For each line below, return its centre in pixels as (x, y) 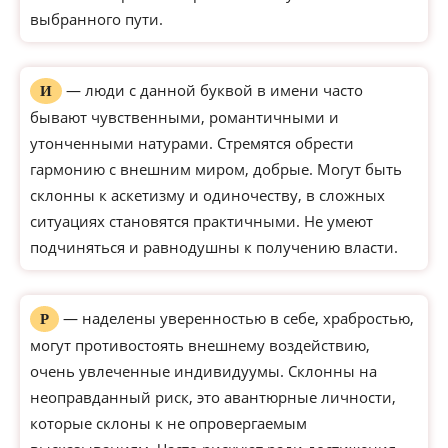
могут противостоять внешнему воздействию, (200, 345)
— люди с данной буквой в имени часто (212, 90)
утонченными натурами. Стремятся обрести (192, 143)
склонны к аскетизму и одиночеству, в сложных (207, 195)
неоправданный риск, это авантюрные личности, (213, 397)
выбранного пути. (96, 19)
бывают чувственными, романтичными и (184, 117)
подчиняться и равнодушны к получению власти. (214, 247)
